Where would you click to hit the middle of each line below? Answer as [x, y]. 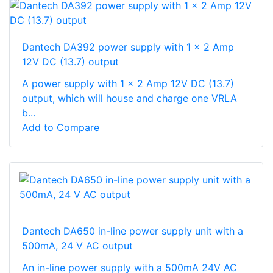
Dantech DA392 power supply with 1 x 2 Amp [128, 47]
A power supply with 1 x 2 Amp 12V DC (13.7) [128, 83]
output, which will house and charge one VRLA [129, 98]
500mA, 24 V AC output [77, 245]
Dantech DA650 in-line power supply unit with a [133, 231]
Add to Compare [61, 127]
